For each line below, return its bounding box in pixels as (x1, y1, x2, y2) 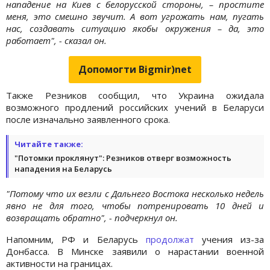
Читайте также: (14, 138, 83, 149)
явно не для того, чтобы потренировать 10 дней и (6, 199, 264, 212)
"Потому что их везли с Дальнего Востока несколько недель (6, 187, 264, 199)
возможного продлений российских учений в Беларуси (6, 101, 264, 113)
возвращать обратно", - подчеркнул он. (6, 211, 178, 224)
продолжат (145, 233, 194, 245)
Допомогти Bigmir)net (78, 62, 192, 76)
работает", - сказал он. (6, 34, 107, 46)
